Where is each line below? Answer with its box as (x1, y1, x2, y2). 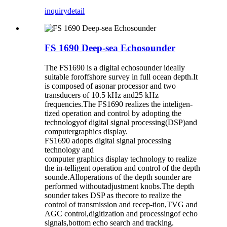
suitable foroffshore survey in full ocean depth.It (45, 72, 198, 81)
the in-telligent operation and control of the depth (45, 163, 200, 172)
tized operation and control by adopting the (45, 108, 181, 118)
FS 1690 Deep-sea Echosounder (45, 42, 175, 53)
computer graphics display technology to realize (45, 154, 197, 163)
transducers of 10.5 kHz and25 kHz (45, 90, 159, 99)
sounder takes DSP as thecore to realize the (45, 191, 181, 200)
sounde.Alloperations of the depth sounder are (45, 172, 192, 181)
